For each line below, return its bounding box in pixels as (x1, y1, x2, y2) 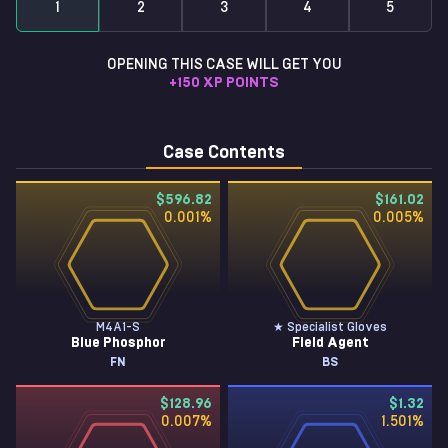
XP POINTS (203, 76, 279, 90)
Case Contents (163, 144, 285, 162)
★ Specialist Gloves (273, 321, 387, 333)
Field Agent (291, 336, 369, 350)
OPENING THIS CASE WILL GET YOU (106, 58, 342, 72)
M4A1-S (96, 321, 140, 333)
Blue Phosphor (70, 336, 166, 350)
